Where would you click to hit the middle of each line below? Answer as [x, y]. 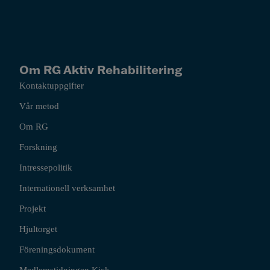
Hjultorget [38, 229]
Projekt [33, 209]
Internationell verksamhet [67, 188]
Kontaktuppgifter [52, 86]
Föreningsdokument [57, 250]
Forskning [38, 147]
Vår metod [39, 106]
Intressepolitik [46, 168]
